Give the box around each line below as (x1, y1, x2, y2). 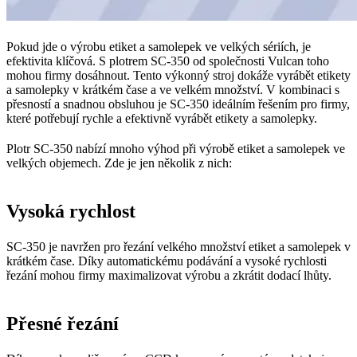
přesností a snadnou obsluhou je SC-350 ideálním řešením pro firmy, (6, 96, 350, 111)
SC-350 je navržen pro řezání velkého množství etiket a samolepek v (6, 239, 351, 253)
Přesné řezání (6, 312, 119, 334)
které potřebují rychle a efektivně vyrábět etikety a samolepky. (6, 111, 317, 125)
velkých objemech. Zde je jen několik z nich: (6, 155, 232, 170)
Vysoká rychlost (6, 200, 135, 222)
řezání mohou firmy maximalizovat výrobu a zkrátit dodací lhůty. (6, 268, 331, 282)
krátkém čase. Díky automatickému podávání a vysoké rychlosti (6, 253, 327, 268)
